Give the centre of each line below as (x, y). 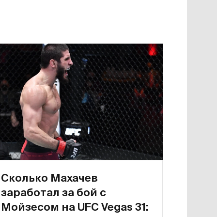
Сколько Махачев (49, 178)
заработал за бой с (54, 192)
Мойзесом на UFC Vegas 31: (75, 207)
